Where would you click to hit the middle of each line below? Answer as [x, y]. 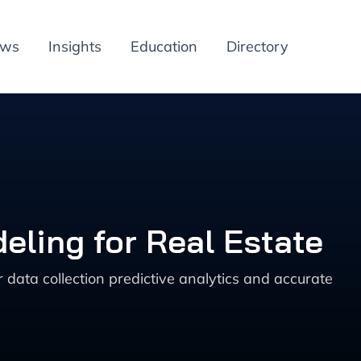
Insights [75, 46]
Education [164, 46]
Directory [257, 46]
